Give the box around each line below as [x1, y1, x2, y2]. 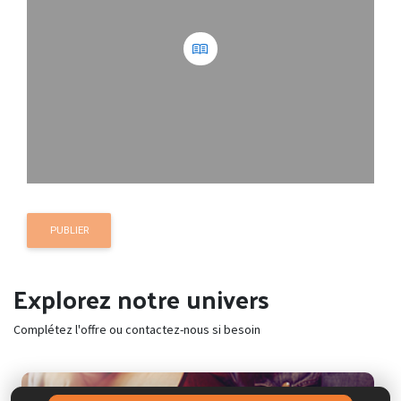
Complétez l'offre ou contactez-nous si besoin [13, 320, 260, 337]
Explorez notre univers [13, 275, 269, 321]
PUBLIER [49, 224, 89, 237]
